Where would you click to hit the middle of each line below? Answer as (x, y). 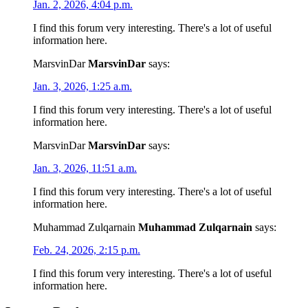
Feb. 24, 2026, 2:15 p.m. (87, 250)
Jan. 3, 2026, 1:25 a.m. (82, 86)
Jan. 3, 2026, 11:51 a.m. (85, 168)
